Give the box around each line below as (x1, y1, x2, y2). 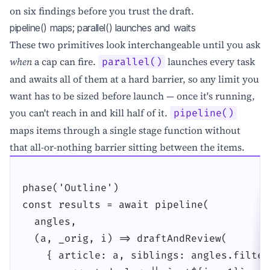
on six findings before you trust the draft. (10, 4, 194, 17)
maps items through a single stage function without (10, 123, 240, 137)
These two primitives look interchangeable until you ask (10, 37, 260, 51)
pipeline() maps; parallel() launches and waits (10, 21, 196, 34)
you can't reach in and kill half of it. (10, 105, 170, 119)
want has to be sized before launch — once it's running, (10, 89, 255, 102)
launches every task (165, 54, 256, 68)
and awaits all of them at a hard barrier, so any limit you (10, 72, 259, 86)
